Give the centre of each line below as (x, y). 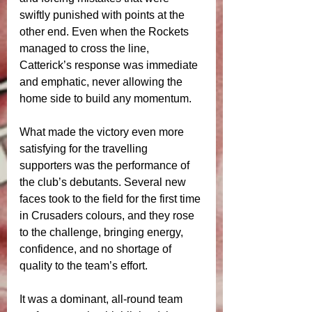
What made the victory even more (103, 132)
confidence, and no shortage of (97, 249)
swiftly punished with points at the (103, 15)
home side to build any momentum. (106, 99)
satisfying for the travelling (85, 149)
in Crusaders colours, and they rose (108, 216)
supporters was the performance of (106, 165)
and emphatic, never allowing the (102, 82)
